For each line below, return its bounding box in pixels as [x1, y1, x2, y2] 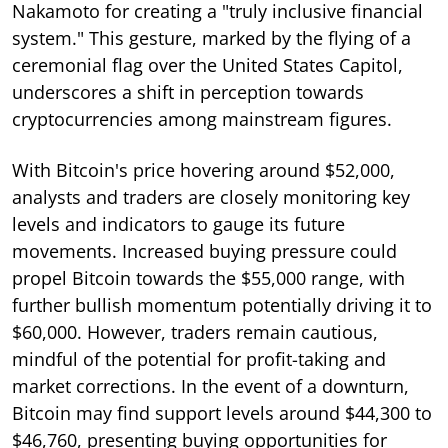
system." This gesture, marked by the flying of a [12, 25, 411, 50]
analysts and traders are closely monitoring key [12, 184, 410, 209]
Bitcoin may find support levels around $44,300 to [12, 400, 432, 425]
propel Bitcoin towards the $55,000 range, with [12, 265, 405, 290]
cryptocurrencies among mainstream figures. [12, 106, 392, 131]
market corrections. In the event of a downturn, [12, 373, 409, 398]
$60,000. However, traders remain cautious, [12, 319, 378, 344]
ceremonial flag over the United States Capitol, [12, 52, 403, 77]
